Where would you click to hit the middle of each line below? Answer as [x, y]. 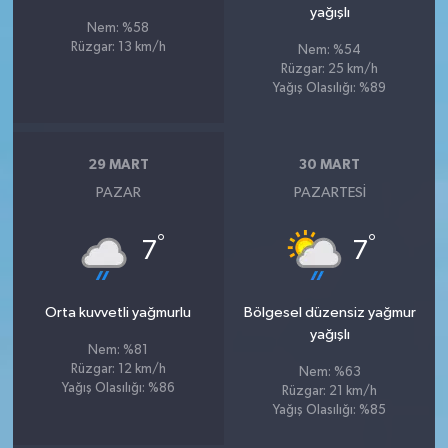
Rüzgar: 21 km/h [330, 391]
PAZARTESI [329, 192]
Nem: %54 [330, 50]
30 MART [330, 165]
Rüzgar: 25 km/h [330, 69]
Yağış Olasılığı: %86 [118, 388]
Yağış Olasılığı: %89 [330, 88]
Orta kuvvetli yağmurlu [118, 312]
